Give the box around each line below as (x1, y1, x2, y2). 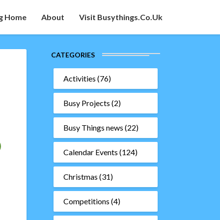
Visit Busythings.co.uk (79, 12, 163, 22)
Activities (63, 74, 96, 83)
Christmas (63, 172, 98, 181)
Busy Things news (63, 123, 123, 132)
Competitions (63, 196, 110, 206)
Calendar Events (63, 147, 118, 157)
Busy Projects (63, 98, 110, 108)
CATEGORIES (51, 51, 95, 59)
